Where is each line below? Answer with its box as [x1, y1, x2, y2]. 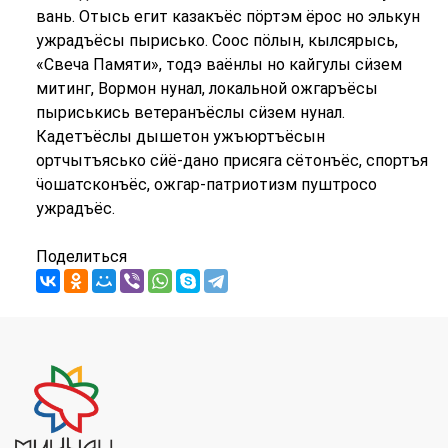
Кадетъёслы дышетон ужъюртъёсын [35, 127, 325, 147]
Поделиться [35, 247, 127, 267]
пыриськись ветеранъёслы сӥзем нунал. [35, 103, 345, 123]
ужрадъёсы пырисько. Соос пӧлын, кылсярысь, [35, 31, 398, 51]
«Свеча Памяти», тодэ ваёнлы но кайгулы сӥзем [35, 55, 402, 75]
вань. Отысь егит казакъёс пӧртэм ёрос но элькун [35, 7, 420, 27]
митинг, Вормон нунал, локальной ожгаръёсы [35, 79, 378, 99]
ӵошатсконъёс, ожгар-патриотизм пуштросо [35, 175, 377, 195]
